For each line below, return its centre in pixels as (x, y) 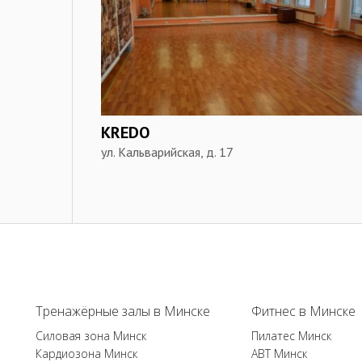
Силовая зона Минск (91, 336)
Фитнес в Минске (303, 311)
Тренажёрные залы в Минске (123, 311)
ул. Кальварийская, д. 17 (167, 152)
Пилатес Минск (291, 336)
